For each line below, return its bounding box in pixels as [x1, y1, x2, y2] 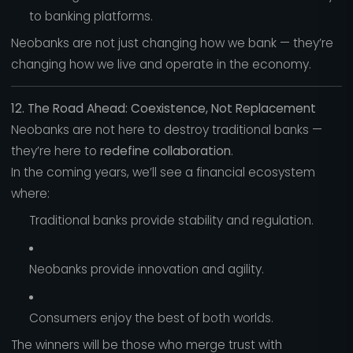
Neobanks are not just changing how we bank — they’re [10, 35, 333, 52]
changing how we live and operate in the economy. [10, 56, 311, 73]
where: [10, 184, 50, 202]
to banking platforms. [28, 7, 153, 24]
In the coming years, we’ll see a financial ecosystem [10, 163, 315, 180]
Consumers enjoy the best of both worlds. [28, 309, 273, 326]
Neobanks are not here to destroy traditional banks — [10, 121, 322, 138]
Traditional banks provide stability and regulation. [28, 212, 314, 229]
